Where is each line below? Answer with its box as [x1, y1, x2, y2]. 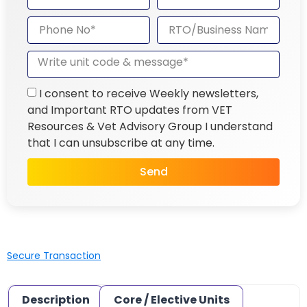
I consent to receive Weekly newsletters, [39, 85, 258, 101]
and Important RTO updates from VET [27, 101, 232, 118]
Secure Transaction [7, 248, 101, 262]
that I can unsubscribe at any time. [27, 134, 214, 151]
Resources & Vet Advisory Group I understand [27, 118, 273, 134]
